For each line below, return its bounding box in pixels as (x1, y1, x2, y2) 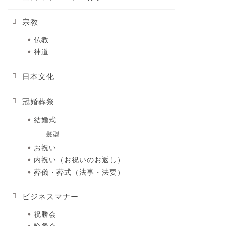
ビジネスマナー (22, 192, 79, 201)
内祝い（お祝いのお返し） (33, 156, 125, 164)
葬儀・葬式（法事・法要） (33, 168, 125, 177)
